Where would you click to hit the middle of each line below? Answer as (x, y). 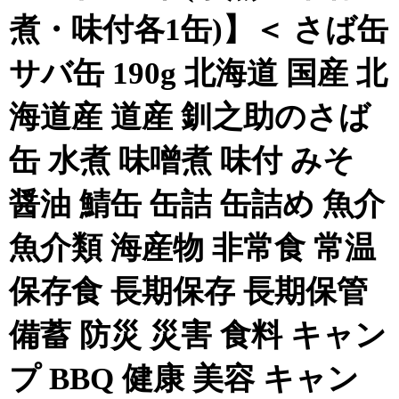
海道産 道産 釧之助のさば (190, 117)
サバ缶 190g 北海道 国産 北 (198, 73)
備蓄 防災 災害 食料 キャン (198, 335)
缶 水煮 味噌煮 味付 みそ (182, 161)
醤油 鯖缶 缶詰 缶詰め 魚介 (197, 204)
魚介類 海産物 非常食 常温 (192, 248)
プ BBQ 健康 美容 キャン (184, 379)
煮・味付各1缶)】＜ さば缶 (199, 30)
